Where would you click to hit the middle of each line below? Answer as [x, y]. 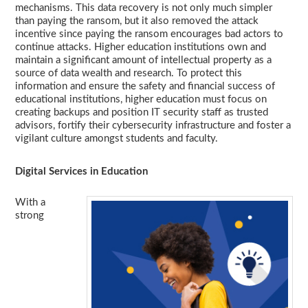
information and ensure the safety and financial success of [145, 86]
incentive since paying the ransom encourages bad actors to [149, 34]
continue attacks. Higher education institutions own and [141, 47]
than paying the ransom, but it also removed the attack [137, 21]
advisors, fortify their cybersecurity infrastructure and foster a [153, 125]
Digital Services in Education [81, 172]
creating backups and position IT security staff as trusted [142, 112]
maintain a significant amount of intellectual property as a [143, 60]
